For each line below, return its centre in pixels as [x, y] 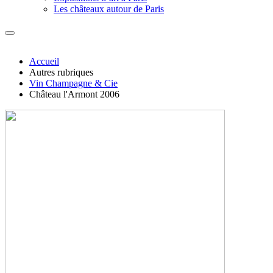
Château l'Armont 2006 [74, 94]
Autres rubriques [61, 72]
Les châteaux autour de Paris [109, 9]
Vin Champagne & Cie [73, 83]
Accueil [44, 61]
